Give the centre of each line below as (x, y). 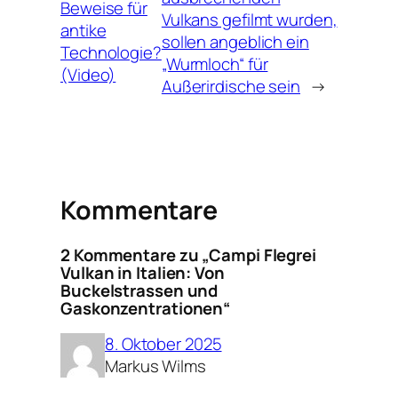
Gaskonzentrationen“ (146, 308)
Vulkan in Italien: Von (143, 272)
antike (84, 31)
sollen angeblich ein (235, 41)
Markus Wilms (155, 366)
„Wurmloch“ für (215, 64)
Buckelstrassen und (139, 290)
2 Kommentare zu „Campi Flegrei (188, 255)
